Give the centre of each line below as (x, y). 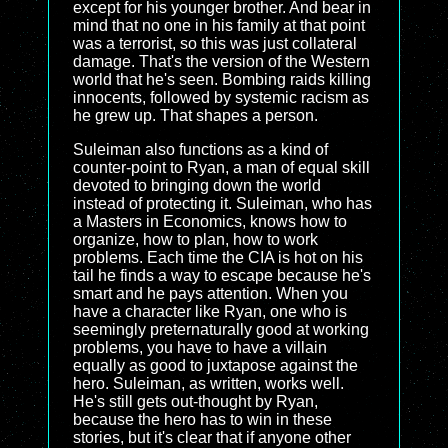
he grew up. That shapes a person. (195, 115)
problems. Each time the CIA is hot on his (218, 257)
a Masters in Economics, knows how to (210, 221)
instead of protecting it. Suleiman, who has (222, 203)
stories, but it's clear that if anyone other (212, 437)
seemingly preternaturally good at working (221, 329)
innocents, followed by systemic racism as (221, 97)
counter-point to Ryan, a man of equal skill (221, 167)
